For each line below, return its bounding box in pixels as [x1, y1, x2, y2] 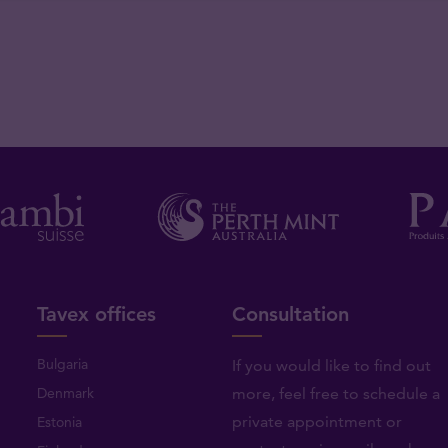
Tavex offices [37, 301, 157, 326]
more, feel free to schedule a [231, 383, 440, 403]
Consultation [231, 301, 349, 326]
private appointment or [231, 411, 402, 431]
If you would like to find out [231, 355, 431, 375]
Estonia [37, 412, 83, 431]
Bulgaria [37, 354, 89, 373]
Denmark [37, 383, 95, 402]
